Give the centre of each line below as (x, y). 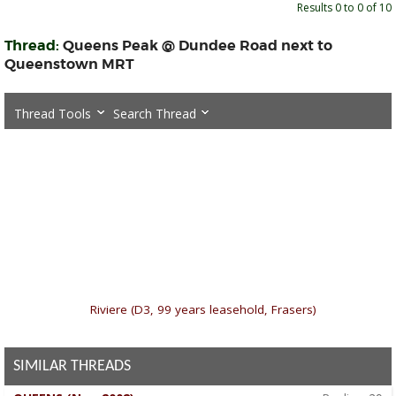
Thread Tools (52, 113)
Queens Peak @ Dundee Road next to (198, 46)
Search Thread (155, 113)
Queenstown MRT (69, 64)
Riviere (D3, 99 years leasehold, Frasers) (203, 309)
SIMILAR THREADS (72, 366)
